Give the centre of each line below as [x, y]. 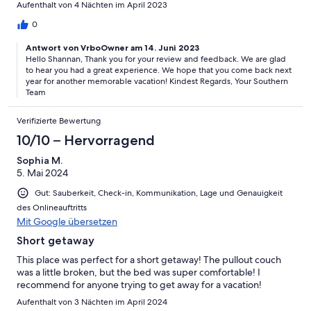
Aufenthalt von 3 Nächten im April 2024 [92, 302]
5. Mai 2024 [42, 173]
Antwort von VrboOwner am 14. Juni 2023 [112, 47]
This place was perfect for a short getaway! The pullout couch [149, 259]
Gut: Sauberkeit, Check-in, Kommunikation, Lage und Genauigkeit [159, 193]
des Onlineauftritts [52, 207]
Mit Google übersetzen [67, 221]
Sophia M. [40, 160]
